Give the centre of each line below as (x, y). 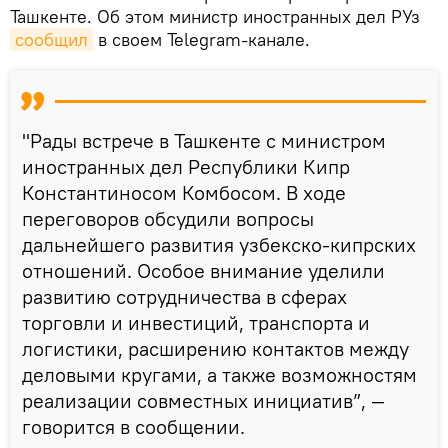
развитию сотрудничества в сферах (184, 296)
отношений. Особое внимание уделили (203, 270)
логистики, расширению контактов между (215, 348)
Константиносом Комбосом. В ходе (184, 192)
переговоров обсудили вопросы (168, 218)
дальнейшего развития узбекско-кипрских (219, 244)
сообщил (51, 39)
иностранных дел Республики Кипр (186, 166)
